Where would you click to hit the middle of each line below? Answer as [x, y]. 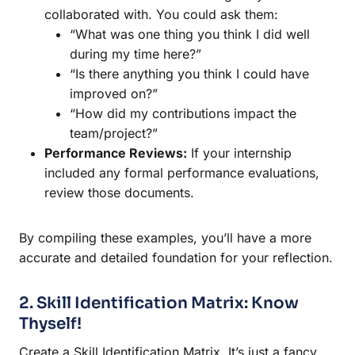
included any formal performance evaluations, [182, 172]
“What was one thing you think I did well [190, 34]
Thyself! [50, 323]
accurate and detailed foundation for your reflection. [176, 257]
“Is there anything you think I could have [189, 73]
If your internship [239, 153]
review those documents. [119, 192]
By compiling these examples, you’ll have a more [165, 237]
